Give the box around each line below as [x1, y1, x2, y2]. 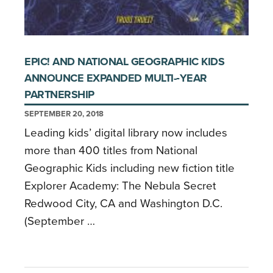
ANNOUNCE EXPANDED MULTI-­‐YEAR [24, 71, 207, 85]
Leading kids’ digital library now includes [24, 126, 227, 140]
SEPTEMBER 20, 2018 [24, 109, 104, 119]
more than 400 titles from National [24, 144, 197, 158]
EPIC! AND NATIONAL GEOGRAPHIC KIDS [24, 55, 224, 69]
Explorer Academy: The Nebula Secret [24, 179, 216, 193]
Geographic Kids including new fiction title [24, 161, 235, 175]
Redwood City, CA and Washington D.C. [24, 197, 222, 211]
